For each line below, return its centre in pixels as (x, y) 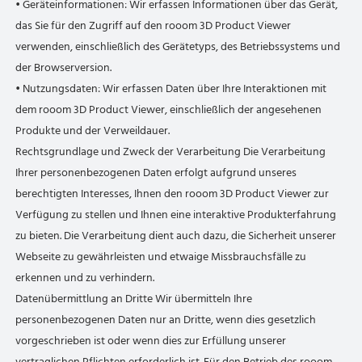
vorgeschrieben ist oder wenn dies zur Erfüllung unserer (151, 341)
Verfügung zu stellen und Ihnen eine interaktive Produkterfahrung (176, 215)
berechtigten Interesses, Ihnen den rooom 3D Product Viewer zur (173, 194)
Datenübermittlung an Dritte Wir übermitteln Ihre (134, 299)
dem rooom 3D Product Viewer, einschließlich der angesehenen (169, 109)
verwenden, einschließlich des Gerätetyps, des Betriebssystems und (178, 46)
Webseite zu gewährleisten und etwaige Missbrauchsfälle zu (161, 257)
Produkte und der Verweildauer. (93, 130)
